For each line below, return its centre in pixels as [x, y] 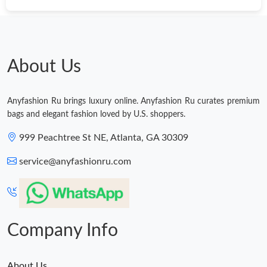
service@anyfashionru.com [75, 162]
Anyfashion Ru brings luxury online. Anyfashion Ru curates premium [133, 102]
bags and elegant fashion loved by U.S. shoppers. [96, 115]
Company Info [63, 231]
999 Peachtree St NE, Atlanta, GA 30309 [104, 138]
